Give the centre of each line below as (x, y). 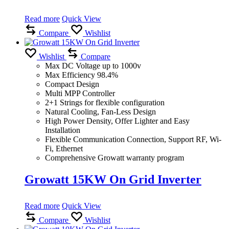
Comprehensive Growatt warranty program (114, 157)
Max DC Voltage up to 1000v (93, 65)
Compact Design (72, 84)
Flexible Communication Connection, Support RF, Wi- (133, 139)
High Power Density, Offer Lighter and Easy (117, 121)
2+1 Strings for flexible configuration (105, 102)
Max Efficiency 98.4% (82, 75)
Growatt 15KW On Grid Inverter (113, 179)
